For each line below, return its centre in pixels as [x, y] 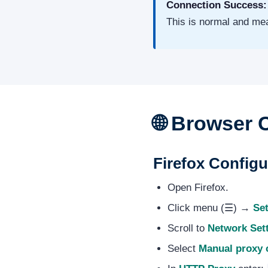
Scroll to [187, 229]
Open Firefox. [198, 188]
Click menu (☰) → [210, 208]
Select [183, 249]
